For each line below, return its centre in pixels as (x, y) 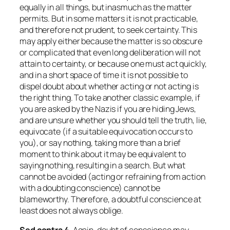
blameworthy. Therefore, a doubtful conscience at (111, 199)
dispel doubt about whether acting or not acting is (109, 86)
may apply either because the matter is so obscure (111, 41)
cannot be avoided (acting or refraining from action (112, 176)
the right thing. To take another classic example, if (110, 97)
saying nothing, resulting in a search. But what (103, 165)
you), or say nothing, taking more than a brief (100, 142)
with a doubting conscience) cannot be (90, 188)
